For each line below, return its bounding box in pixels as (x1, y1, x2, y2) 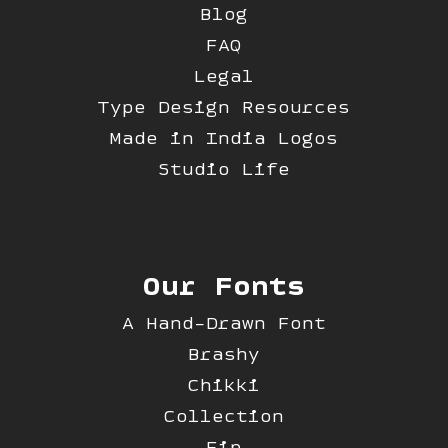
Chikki (187, 372, 260, 396)
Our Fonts (142, 265, 305, 302)
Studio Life (157, 156, 290, 180)
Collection (163, 403, 284, 427)
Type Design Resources (97, 94, 350, 118)
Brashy (187, 341, 260, 365)
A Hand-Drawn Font (121, 310, 326, 334)
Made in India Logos (109, 125, 338, 149)
